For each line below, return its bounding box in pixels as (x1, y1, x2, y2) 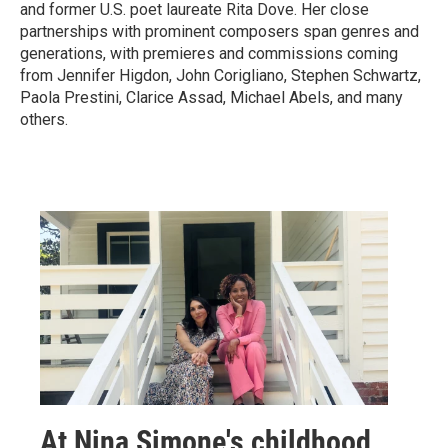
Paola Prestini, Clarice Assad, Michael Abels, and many (20, 88, 403, 107)
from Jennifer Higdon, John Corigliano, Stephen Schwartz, (20, 66, 421, 85)
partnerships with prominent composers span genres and (20, 22, 419, 41)
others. (20, 110, 68, 129)
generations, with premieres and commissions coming (20, 44, 398, 63)
